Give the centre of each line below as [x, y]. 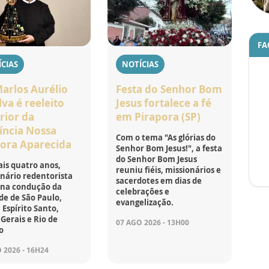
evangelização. [145, 203]
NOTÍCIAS [141, 65]
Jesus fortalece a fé [164, 103]
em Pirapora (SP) [159, 117]
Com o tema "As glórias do [166, 138]
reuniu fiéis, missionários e [169, 170]
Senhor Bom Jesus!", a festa [169, 149]
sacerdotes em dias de [159, 181]
